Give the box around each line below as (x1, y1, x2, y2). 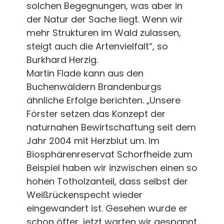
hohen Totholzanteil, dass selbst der (26, 174, 188, 187)
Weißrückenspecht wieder (26, 188, 142, 201)
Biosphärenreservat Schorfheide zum (26, 147, 192, 160)
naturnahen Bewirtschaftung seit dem (26, 120, 196, 133)
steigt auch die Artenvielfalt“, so (26, 39, 168, 52)
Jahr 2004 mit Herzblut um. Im (26, 134, 159, 147)
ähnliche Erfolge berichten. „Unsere (26, 93, 180, 106)
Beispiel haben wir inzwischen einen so (26, 161, 197, 174)
